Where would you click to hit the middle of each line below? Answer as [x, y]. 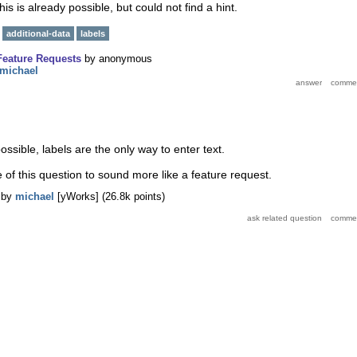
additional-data [38, 33]
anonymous [126, 59]
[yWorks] [78, 196]
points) [148, 196]
